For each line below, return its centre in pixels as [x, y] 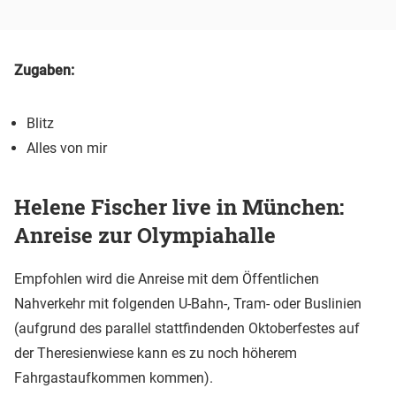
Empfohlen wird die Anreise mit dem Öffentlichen [167, 278]
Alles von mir [67, 148]
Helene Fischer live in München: [179, 206]
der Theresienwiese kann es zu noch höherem [156, 353]
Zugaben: [44, 70]
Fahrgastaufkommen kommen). [114, 377]
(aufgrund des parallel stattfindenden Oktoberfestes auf [187, 328]
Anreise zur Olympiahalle [145, 235]
